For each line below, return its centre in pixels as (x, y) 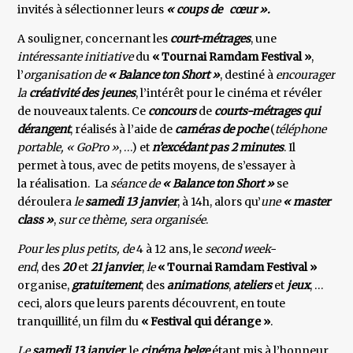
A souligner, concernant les (93, 39)
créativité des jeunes (83, 93)
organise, (45, 286)
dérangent (44, 130)
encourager (306, 75)
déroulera (46, 202)
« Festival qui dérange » (205, 322)
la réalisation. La (64, 184)
